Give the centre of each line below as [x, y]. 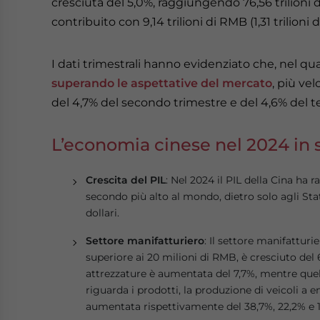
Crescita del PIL [126, 180]
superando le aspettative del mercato [162, 83]
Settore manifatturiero [145, 241]
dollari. [102, 213]
